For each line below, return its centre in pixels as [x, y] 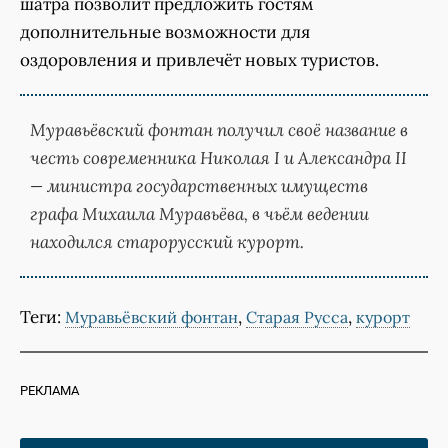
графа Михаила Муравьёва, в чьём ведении [199, 214]
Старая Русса [297, 317]
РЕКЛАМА [49, 391]
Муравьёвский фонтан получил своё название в [219, 130]
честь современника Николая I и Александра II [218, 158]
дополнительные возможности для [165, 32]
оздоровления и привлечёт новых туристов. [199, 60]
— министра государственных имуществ [199, 186]
